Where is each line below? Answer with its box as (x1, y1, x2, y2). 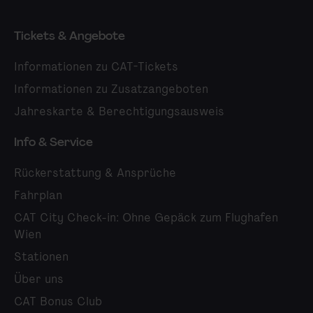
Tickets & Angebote (14, 27, 125, 43)
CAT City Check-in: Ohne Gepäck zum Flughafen (14, 209, 278, 225)
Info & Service (14, 133, 93, 150)
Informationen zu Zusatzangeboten (14, 80, 208, 96)
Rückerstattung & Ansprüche (14, 164, 176, 180)
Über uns (14, 270, 64, 286)
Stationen (14, 248, 68, 264)
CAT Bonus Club (14, 293, 102, 309)
